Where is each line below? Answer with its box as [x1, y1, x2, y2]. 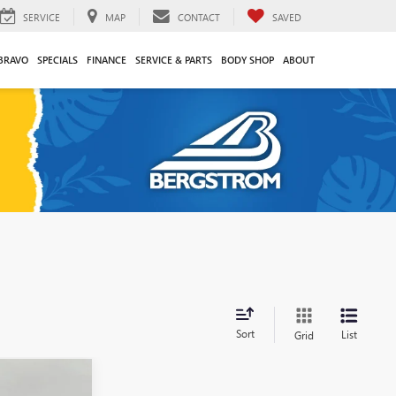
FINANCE [87, 52, 126, 66]
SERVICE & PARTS [135, 52, 212, 66]
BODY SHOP [221, 52, 274, 66]
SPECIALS [37, 52, 78, 66]
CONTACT [178, 10, 220, 24]
